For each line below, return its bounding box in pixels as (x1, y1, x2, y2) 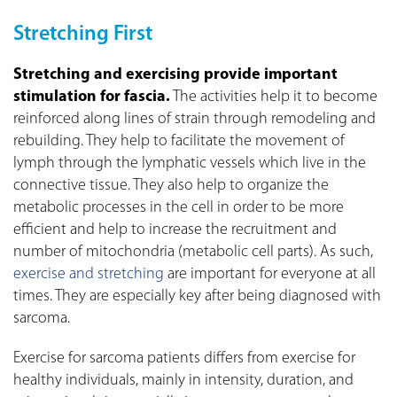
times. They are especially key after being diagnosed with (13, 287, 381, 305)
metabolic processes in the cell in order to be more (13, 198, 344, 216)
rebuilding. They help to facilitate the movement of (13, 132, 345, 150)
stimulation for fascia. (13, 88, 170, 105)
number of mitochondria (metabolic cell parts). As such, (13, 243, 373, 261)
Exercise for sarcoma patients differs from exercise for (13, 349, 355, 367)
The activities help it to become (170, 88, 378, 105)
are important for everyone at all (164, 265, 376, 283)
